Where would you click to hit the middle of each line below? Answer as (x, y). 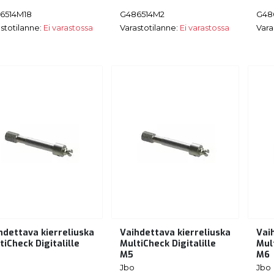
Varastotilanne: (150, 27)
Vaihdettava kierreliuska (175, 233)
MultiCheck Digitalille (168, 244)
